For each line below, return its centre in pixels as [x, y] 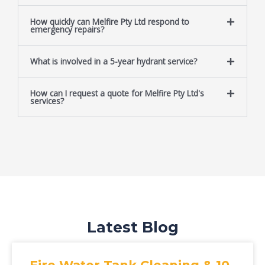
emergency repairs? [67, 30]
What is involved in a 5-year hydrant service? [114, 62]
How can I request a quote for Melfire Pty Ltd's [117, 93]
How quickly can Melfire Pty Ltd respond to [110, 22]
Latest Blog [132, 227]
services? [47, 101]
